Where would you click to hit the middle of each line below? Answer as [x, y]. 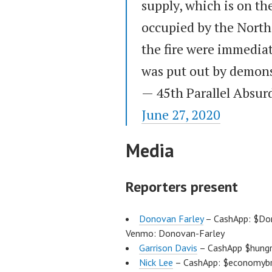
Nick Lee [156, 263]
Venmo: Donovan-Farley [175, 233]
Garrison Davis [168, 248]
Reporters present [182, 187]
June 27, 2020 [181, 115]
